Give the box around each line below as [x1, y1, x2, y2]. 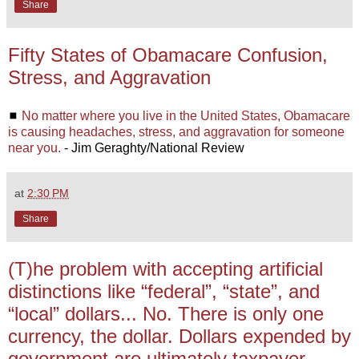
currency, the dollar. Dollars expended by [8, 325, 351, 347]
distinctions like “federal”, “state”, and [8, 280, 320, 302]
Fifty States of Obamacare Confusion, [8, 44, 328, 67]
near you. [8, 140, 61, 155]
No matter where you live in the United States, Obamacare [22, 108, 350, 123]
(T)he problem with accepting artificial [8, 257, 323, 280]
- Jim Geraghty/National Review [61, 140, 244, 155]
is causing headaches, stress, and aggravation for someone [8, 124, 345, 139]
